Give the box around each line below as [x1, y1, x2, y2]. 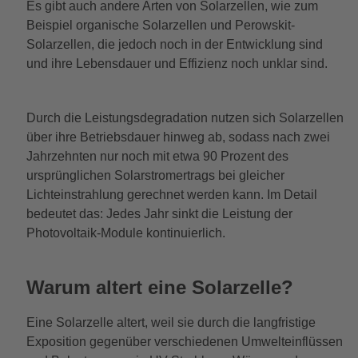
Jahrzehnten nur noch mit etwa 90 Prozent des [26, 149, 288, 163]
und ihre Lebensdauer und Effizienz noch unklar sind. [26, 56, 328, 70]
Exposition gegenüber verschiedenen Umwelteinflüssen [26, 334, 343, 348]
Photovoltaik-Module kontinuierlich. [26, 225, 229, 240]
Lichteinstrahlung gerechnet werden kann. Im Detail [26, 187, 317, 201]
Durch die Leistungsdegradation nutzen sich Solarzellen [26, 110, 344, 125]
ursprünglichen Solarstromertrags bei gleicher [26, 168, 284, 182]
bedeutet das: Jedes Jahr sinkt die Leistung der [26, 206, 292, 221]
